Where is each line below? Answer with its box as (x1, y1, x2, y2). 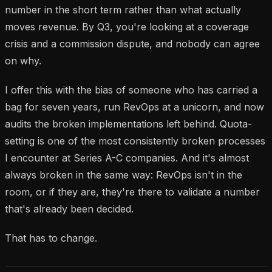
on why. (5, 54, 41, 67)
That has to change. (5, 231, 97, 244)
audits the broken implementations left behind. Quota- (5, 117, 252, 130)
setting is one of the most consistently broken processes (5, 134, 265, 147)
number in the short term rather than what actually (5, 3, 241, 16)
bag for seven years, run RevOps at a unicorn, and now (5, 100, 264, 113)
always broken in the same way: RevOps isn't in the (5, 168, 242, 181)
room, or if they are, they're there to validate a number (5, 185, 260, 198)
